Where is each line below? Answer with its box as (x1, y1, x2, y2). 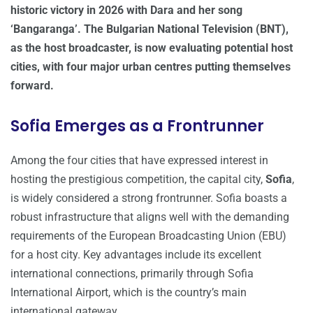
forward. (10, 79, 54, 93)
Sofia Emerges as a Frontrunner (10, 115, 264, 138)
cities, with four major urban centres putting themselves (10, 60, 291, 74)
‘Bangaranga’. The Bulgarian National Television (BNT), (10, 22, 289, 36)
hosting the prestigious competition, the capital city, (10, 173, 265, 187)
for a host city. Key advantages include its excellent (10, 248, 261, 262)
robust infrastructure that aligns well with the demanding (10, 210, 289, 224)
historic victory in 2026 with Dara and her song (10, 3, 242, 17)
